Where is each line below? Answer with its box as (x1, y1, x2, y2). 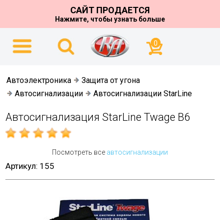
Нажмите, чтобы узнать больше (55, 15, 165, 23)
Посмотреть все (52, 148, 107, 156)
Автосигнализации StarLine (93, 89, 192, 98)
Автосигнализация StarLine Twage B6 (5, 111, 191, 123)
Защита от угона (82, 76, 140, 85)
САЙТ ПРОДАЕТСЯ (70, 5, 150, 15)
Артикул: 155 (5, 161, 55, 171)
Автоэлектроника (6, 76, 72, 85)
